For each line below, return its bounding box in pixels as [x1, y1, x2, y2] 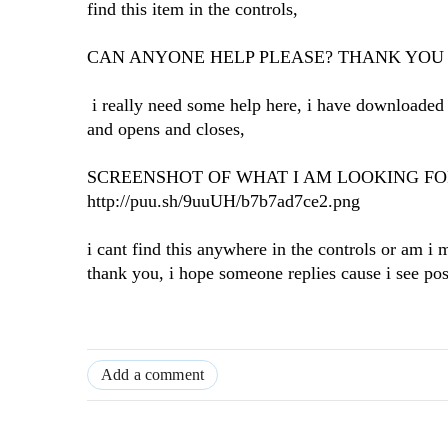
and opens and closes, [87, 119, 245, 140]
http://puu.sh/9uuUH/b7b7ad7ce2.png [87, 191, 360, 212]
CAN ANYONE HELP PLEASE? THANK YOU [87, 47, 444, 68]
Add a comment [101, 366, 205, 384]
